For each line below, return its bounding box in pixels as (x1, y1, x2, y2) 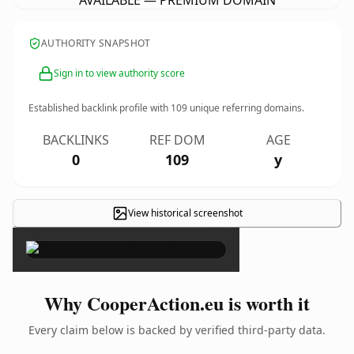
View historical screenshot (127, 206, 243, 220)
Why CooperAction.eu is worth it (44, 289, 310, 317)
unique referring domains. (187, 101, 304, 115)
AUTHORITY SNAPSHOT (41, 36, 151, 50)
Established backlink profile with (28, 101, 171, 115)
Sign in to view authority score (54, 66, 185, 80)
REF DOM (149, 131, 205, 149)
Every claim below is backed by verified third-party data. (28, 322, 326, 337)
